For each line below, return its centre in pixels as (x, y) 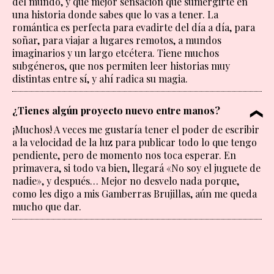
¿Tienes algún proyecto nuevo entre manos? (116, 111)
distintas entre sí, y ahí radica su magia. (100, 79)
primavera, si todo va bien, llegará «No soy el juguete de (136, 168)
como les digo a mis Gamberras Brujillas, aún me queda (135, 194)
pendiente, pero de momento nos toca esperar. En (124, 155)
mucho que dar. (47, 207)
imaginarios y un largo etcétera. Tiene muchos (116, 53)
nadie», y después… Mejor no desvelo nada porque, (126, 181)
